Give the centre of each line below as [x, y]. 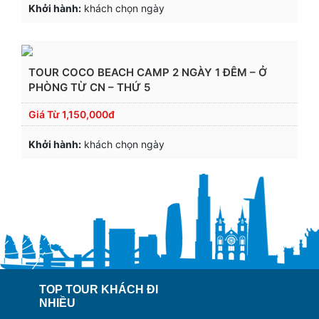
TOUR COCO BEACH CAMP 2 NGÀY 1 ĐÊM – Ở [148, 72]
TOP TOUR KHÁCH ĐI [99, 289]
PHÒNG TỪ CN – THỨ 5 [89, 87]
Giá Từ [45, 114]
